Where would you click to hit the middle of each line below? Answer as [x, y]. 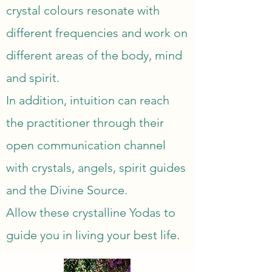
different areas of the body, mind [94, 55]
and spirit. [33, 78]
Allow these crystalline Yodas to [91, 212]
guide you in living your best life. [93, 235]
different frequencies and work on [97, 33]
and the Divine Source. [67, 190]
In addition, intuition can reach [88, 100]
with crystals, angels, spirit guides [96, 168]
